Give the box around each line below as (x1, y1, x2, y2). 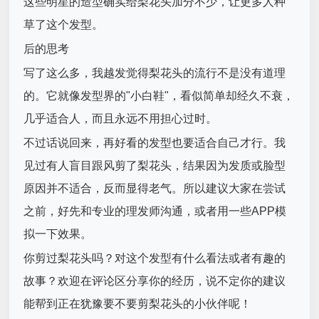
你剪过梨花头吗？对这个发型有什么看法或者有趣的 (23, 252, 286, 265)
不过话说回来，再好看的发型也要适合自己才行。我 (23, 137, 286, 150)
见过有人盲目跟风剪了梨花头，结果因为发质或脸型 (23, 159, 286, 172)
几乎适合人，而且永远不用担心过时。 (23, 113, 218, 125)
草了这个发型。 (23, 19, 104, 31)
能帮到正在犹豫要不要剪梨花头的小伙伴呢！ (23, 298, 252, 310)
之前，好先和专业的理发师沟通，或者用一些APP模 (23, 205, 287, 218)
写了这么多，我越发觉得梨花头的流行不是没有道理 (23, 67, 286, 80)
